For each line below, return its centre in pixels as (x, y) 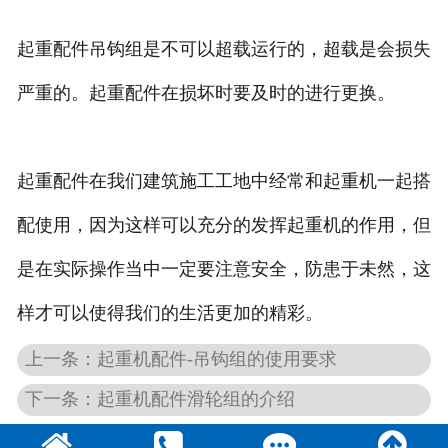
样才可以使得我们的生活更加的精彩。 (169, 313)
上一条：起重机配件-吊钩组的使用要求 (181, 358)
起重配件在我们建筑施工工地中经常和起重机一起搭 (223, 181)
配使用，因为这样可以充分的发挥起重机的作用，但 (223, 225)
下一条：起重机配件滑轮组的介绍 (160, 398)
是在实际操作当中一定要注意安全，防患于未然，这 (223, 269)
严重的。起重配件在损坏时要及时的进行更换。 (205, 93)
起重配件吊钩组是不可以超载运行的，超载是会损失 (223, 49)
